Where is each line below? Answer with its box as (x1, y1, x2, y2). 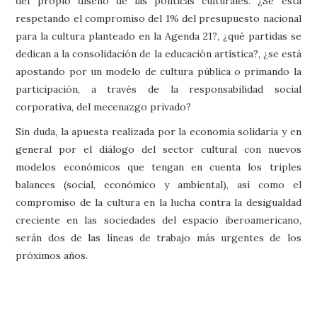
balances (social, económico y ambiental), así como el (16, 178, 301, 191)
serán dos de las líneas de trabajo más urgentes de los (16, 231, 301, 244)
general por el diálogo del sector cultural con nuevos (16, 142, 301, 156)
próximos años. (16, 248, 88, 262)
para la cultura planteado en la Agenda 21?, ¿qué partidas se (16, 29, 301, 42)
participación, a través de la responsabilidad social (16, 82, 301, 96)
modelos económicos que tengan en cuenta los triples (16, 160, 301, 173)
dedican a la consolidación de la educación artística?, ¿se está (16, 47, 301, 60)
